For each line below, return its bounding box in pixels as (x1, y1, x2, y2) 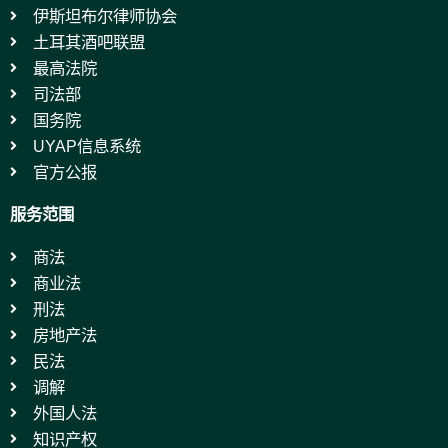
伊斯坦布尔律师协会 (32, 7, 177, 26)
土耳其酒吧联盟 (32, 33, 145, 52)
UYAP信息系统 (32, 137, 141, 156)
